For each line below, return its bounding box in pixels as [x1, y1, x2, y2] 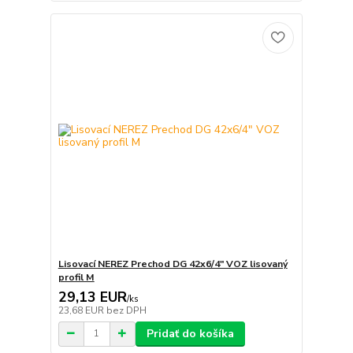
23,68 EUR [58, 303, 106, 317]
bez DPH [106, 303, 147, 317]
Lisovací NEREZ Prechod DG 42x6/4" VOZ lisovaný [58, 257, 288, 270]
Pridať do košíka [146, 325, 234, 341]
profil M [58, 270, 95, 284]
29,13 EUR [58, 287, 127, 307]
